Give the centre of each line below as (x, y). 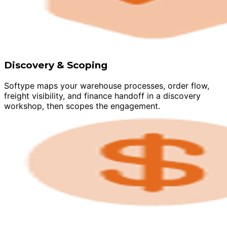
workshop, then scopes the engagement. (82, 106)
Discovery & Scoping (56, 65)
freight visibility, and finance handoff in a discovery (102, 96)
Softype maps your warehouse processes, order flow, (107, 85)
